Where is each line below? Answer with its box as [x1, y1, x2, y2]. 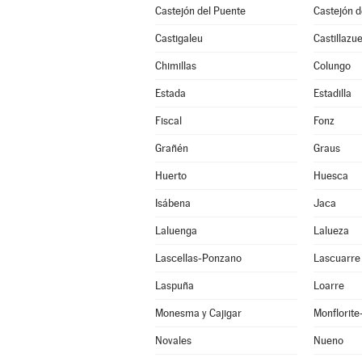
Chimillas [154, 60, 196, 72]
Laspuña [154, 280, 194, 292]
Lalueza [313, 225, 349, 237]
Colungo [313, 60, 351, 72]
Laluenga [154, 225, 197, 237]
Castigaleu [154, 32, 203, 44]
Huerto [154, 170, 187, 182]
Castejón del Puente [154, 5, 246, 17]
